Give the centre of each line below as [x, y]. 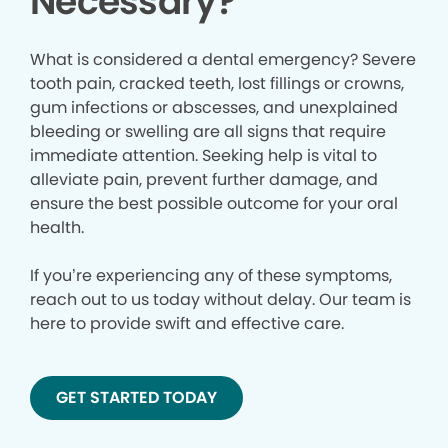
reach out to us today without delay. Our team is [220, 300]
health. [57, 228]
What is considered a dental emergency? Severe [223, 60]
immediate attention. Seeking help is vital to [203, 156]
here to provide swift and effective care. [187, 324]
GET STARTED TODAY [136, 398]
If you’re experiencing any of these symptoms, [211, 276]
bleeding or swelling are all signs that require [208, 132]
